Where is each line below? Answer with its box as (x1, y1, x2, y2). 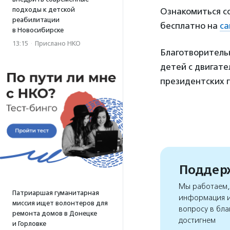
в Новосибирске (12, 26, 64, 34)
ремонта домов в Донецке (12, 209, 97, 217)
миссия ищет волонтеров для (12, 199, 108, 207)
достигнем (179, 216, 216, 225)
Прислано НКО (35, 40, 81, 47)
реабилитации (12, 16, 60, 24)
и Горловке (12, 220, 46, 227)
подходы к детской (12, 6, 75, 13)
